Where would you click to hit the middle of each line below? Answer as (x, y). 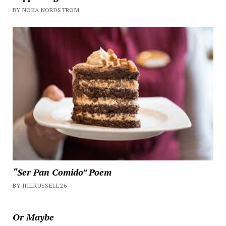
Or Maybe (33, 217)
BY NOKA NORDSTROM (46, 10)
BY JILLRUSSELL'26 (40, 186)
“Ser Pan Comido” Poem (62, 172)
